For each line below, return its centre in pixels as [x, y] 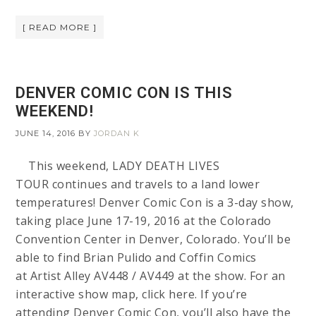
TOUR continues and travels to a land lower [138, 184]
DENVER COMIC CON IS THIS [124, 93]
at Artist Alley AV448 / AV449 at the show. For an [151, 276]
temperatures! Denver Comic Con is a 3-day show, [155, 202]
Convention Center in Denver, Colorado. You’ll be [153, 239]
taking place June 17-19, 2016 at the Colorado [144, 221]
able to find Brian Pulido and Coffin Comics [136, 257]
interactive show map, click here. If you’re [132, 294]
